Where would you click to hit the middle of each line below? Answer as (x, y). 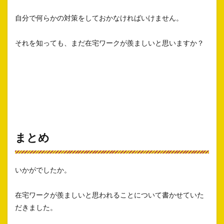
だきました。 (36, 207)
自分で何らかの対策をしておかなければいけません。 (99, 18)
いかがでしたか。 (43, 170)
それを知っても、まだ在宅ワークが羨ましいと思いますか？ (109, 43)
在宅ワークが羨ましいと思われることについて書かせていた (109, 195)
